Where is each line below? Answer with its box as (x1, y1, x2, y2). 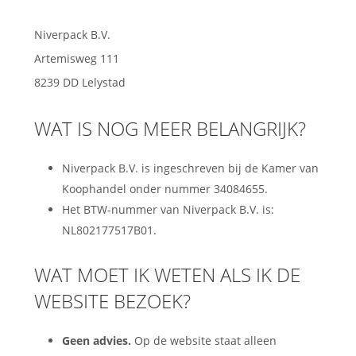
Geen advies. (62, 333, 132, 349)
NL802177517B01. (62, 222, 157, 238)
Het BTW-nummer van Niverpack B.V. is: (62, 201, 275, 217)
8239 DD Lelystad (34, 74, 126, 90)
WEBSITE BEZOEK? (34, 288, 192, 315)
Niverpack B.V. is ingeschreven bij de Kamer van (62, 160, 319, 176)
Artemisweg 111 (34, 50, 120, 66)
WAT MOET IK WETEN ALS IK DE (34, 261, 301, 288)
